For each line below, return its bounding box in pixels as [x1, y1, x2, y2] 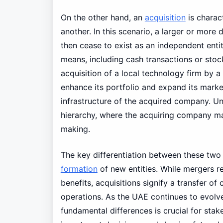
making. [60, 124, 90, 134]
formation [60, 164, 98, 174]
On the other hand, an [60, 12, 145, 23]
